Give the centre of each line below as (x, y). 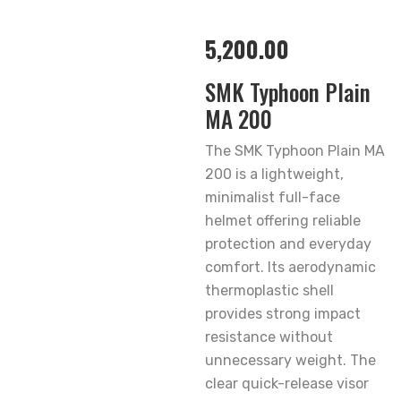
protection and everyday (288, 244)
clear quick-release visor (287, 384)
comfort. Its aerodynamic (290, 267)
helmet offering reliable (283, 221)
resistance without (269, 337)
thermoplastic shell (269, 290)
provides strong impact (283, 314)
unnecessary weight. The (290, 360)
